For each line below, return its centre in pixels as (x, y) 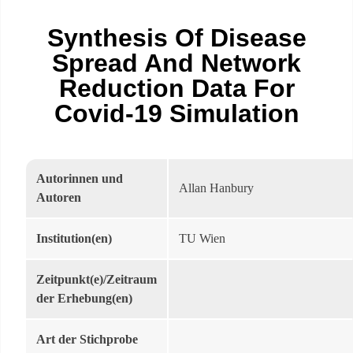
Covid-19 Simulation (176, 113)
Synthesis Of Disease (176, 38)
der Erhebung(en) (84, 298)
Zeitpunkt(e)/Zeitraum (97, 279)
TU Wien (202, 238)
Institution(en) (74, 238)
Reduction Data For (176, 88)
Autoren (59, 197)
